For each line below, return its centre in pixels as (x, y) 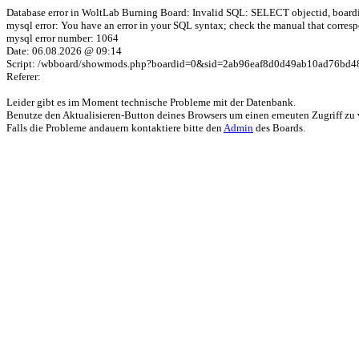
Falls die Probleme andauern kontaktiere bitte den (115, 128)
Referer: (24, 77)
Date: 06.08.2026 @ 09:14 (64, 51)
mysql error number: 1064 (63, 38)
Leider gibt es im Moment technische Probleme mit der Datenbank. (151, 102)
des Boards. (279, 128)
